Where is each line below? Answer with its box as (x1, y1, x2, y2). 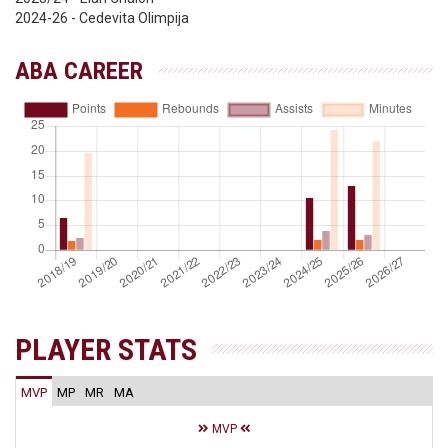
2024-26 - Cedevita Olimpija (15, 10, 189, 26)
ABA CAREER (15, 57, 143, 85)
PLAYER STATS (15, 332, 197, 367)
